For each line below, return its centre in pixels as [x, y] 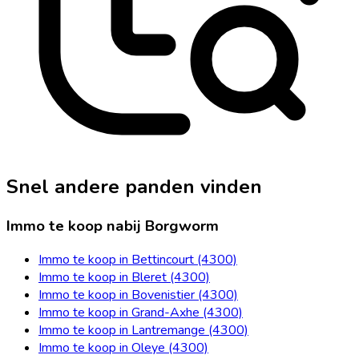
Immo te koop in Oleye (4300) [123, 348]
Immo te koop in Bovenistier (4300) [138, 295]
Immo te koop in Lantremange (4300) [143, 331]
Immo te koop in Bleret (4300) [124, 278]
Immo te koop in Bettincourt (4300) [138, 260]
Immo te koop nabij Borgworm [113, 226]
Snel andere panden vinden [134, 186]
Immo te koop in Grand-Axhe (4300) [141, 313]
